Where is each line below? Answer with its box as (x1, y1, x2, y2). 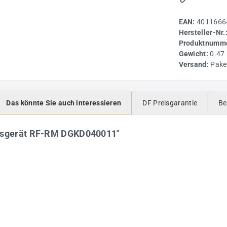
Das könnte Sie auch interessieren (6, 98, 122, 107)
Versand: (178, 60, 211, 68)
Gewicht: (178, 49, 210, 58)
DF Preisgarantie (142, 98, 198, 107)
